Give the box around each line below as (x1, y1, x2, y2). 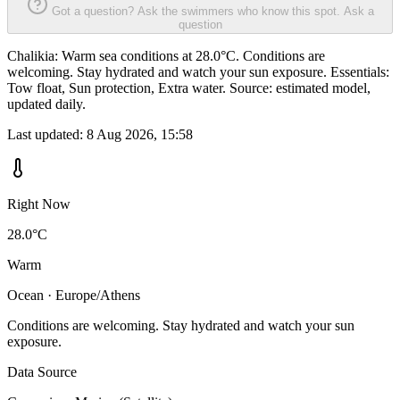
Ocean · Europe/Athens (7, 287, 140, 304)
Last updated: (7, 127, 87, 143)
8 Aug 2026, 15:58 (87, 127, 193, 143)
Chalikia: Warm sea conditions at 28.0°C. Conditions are (7, 48, 325, 64)
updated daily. (7, 96, 86, 112)
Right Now (7, 196, 71, 212)
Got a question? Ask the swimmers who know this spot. (51, 4, 340, 19)
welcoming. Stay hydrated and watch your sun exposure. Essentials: (7, 64, 389, 80)
